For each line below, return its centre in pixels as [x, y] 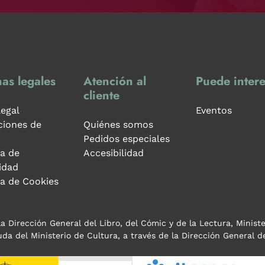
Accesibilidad [114, 153]
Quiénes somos [118, 124]
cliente [101, 95]
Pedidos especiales [127, 138]
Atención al [115, 81]
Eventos [214, 110]
